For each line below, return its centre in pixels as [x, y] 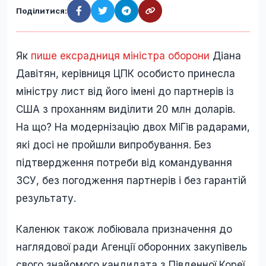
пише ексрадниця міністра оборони [120, 56]
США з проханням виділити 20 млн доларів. [126, 110]
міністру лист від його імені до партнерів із [125, 92]
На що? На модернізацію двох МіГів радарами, [133, 127]
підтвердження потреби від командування [124, 163]
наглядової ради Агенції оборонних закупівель [132, 247]
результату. [46, 199]
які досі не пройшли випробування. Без [114, 145]
